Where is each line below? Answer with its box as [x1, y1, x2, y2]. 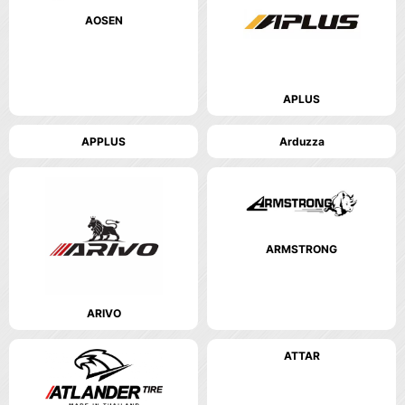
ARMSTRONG [266, 241, 337, 256]
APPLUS [81, 135, 126, 149]
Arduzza [278, 135, 325, 149]
